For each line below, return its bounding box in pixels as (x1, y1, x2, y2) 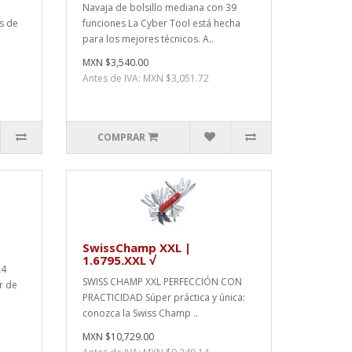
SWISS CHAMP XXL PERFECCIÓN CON (82, 274, 242, 288)
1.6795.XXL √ (82, 251, 156, 268)
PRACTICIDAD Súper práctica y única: (82, 290, 245, 304)
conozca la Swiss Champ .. (82, 306, 198, 320)
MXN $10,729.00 (82, 329, 154, 343)
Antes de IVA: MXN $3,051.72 (82, 71, 209, 85)
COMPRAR (97, 130, 146, 144)
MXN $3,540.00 (82, 55, 148, 69)
